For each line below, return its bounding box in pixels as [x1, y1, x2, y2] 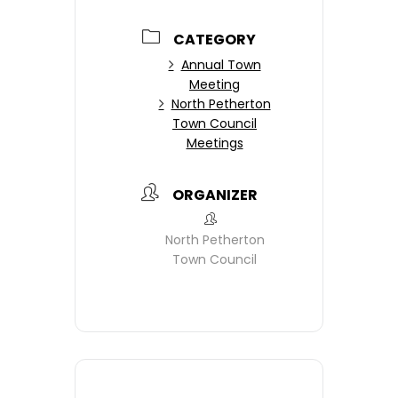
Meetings [186, 134, 243, 152]
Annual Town [180, 56, 261, 74]
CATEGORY [173, 29, 256, 50]
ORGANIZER [171, 185, 258, 205]
